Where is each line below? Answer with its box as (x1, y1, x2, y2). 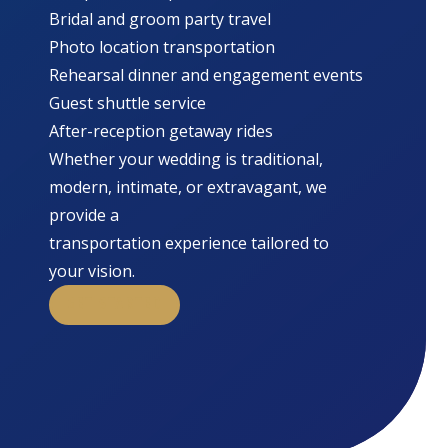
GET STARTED (67, 296, 163, 314)
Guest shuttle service (49, 91, 207, 114)
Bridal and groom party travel (49, 7, 272, 30)
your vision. (49, 259, 136, 282)
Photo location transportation (49, 35, 276, 58)
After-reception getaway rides (49, 119, 274, 142)
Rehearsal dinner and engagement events (49, 63, 364, 86)
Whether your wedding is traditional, (49, 147, 324, 170)
